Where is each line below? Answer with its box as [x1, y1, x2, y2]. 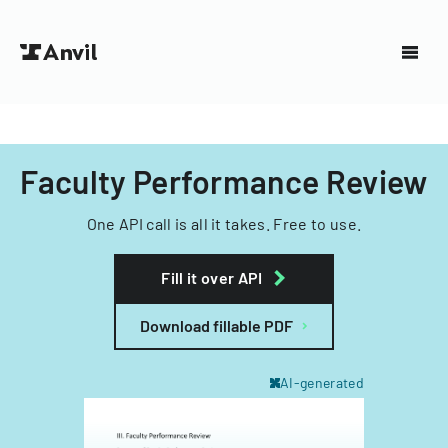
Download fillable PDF [140, 316, 293, 335]
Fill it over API [161, 268, 263, 287]
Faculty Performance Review [20, 162, 428, 200]
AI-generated [280, 374, 364, 391]
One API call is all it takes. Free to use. [86, 214, 362, 233]
